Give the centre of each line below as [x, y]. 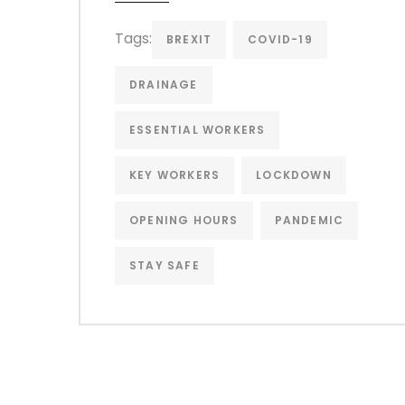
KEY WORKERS [175, 174]
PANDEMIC [309, 220]
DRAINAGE [164, 84]
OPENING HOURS [184, 220]
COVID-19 [280, 39]
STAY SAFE [165, 265]
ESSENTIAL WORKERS [198, 129]
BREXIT [189, 39]
